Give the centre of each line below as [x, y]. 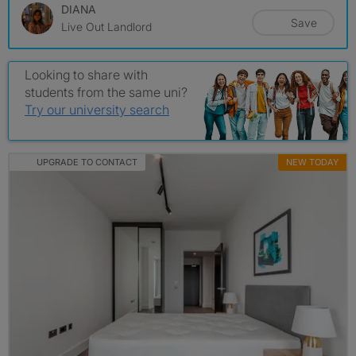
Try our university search [97, 110]
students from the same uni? [106, 93]
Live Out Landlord [106, 27]
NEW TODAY [312, 163]
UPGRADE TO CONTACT [87, 163]
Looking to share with [86, 75]
